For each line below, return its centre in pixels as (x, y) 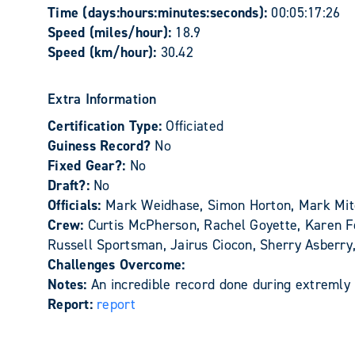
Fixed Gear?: (89, 166)
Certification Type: (107, 126)
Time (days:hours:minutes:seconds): (160, 13)
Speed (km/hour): (104, 52)
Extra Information (102, 99)
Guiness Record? (101, 146)
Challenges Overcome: (116, 265)
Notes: (69, 284)
